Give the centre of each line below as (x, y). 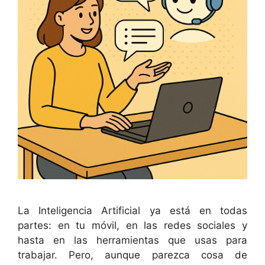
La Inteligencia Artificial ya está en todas (132, 210)
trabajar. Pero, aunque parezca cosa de (132, 255)
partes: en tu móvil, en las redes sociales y (132, 225)
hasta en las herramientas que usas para (132, 240)
